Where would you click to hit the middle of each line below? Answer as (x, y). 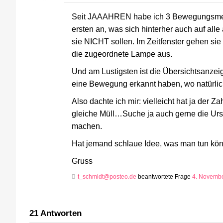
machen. (87, 126)
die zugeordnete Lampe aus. (122, 54)
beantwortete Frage (164, 177)
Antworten (60, 214)
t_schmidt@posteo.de (107, 177)
